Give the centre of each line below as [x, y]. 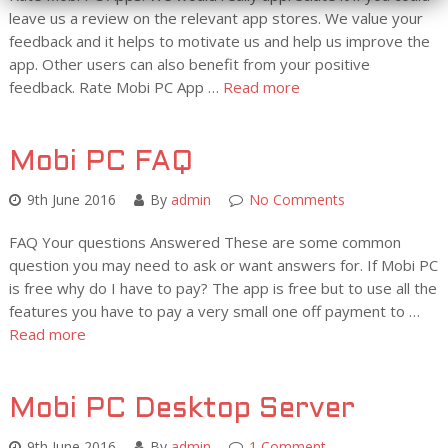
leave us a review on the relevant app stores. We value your [215, 18]
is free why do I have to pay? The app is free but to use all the [222, 288]
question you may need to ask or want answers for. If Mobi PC [223, 265]
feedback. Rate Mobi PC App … [115, 87]
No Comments [296, 199]
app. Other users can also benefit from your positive [189, 64]
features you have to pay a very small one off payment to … [214, 311]
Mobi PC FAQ [100, 163]
